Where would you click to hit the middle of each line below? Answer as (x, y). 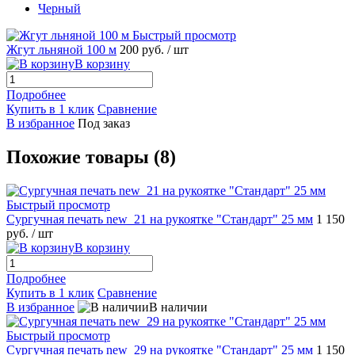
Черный (59, 9)
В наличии (178, 307)
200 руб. (143, 50)
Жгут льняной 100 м (61, 50)
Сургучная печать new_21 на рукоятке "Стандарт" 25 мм (160, 219)
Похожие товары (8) (91, 157)
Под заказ (104, 124)
